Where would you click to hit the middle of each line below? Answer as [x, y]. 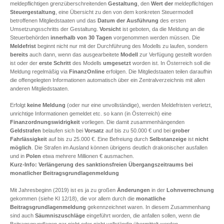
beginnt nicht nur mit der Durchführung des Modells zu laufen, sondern [122, 46]
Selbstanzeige [168, 139]
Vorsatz [94, 130]
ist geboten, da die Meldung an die [163, 29]
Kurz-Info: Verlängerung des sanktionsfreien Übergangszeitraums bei [101, 164]
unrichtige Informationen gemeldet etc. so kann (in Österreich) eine [91, 113]
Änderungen [133, 190]
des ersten [172, 20]
